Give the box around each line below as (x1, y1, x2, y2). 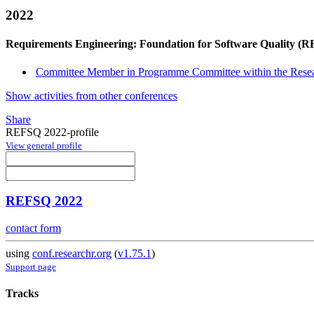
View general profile (6, 139, 82, 151)
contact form (6, 222, 61, 235)
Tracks (6, 287, 39, 300)
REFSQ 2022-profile (6, 125, 99, 138)
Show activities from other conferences (6, 89, 177, 102)
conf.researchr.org (32, 247, 111, 260)
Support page (6, 261, 56, 273)
